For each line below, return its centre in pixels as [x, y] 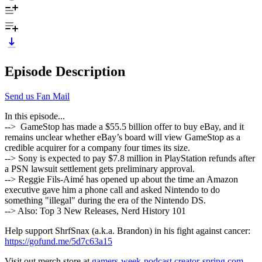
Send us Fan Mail [37, 96]
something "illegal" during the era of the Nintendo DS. [106, 200]
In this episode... [35, 116]
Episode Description [65, 71]
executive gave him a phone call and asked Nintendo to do [112, 189]
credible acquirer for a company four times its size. [99, 147]
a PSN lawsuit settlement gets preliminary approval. [100, 168]
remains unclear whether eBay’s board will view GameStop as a [123, 137]
